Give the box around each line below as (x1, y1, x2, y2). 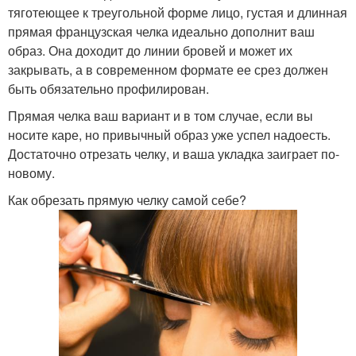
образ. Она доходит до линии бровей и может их (8, 41, 292, 60)
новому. (8, 163, 55, 182)
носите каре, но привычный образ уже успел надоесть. (8, 125, 331, 144)
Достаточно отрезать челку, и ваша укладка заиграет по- (8, 144, 339, 163)
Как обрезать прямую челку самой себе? (8, 190, 246, 209)
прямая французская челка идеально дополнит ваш (8, 21, 315, 41)
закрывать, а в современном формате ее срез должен (8, 60, 328, 79)
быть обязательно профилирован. (8, 79, 209, 98)
